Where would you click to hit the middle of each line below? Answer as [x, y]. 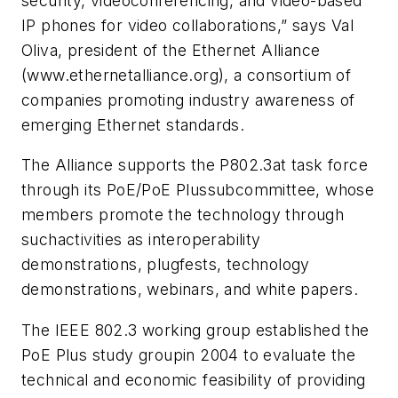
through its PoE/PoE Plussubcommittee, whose [198, 190]
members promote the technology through [183, 215]
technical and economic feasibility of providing [194, 379]
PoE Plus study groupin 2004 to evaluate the [189, 354]
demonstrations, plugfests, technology [166, 265]
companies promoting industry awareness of [188, 99]
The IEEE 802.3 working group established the [195, 330]
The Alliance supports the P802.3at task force [195, 165]
